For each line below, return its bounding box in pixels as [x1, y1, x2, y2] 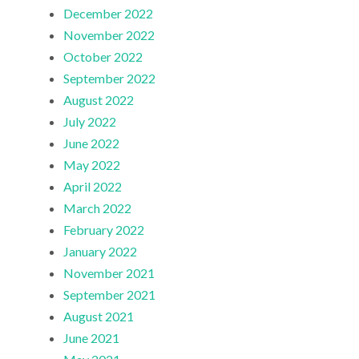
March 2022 [63, 200, 132, 216]
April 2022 [63, 178, 123, 194]
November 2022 [63, 26, 155, 42]
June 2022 [63, 135, 120, 151]
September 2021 [63, 286, 156, 302]
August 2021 [63, 308, 135, 324]
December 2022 [63, 5, 154, 21]
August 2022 [63, 91, 135, 107]
